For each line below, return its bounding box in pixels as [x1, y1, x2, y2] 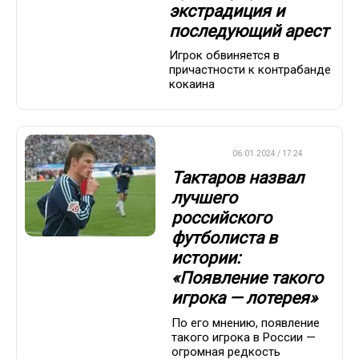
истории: [171, 248, 240, 268]
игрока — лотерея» [171, 288, 317, 309]
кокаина [169, 77, 215, 92]
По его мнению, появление [171, 315, 320, 330]
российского [171, 208, 272, 228]
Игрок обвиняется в [169, 48, 280, 63]
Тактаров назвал [171, 168, 304, 188]
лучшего [171, 188, 237, 208]
